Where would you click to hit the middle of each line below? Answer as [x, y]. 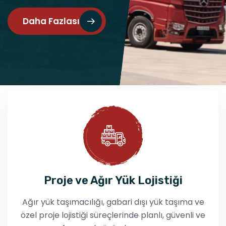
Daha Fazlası [51, 21]
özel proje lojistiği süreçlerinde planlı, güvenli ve [113, 215]
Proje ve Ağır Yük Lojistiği [113, 180]
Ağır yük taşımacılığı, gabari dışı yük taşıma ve [113, 202]
